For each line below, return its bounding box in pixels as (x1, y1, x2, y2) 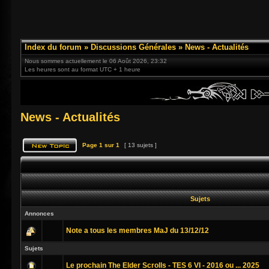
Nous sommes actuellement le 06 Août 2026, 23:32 (25, 58, 167, 64)
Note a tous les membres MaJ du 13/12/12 (66, 226, 209, 235)
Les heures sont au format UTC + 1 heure (25, 66, 141, 73)
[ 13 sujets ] (122, 142, 159, 148)
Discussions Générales (91, 43, 176, 52)
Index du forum (25, 43, 82, 52)
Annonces (25, 210, 54, 217)
